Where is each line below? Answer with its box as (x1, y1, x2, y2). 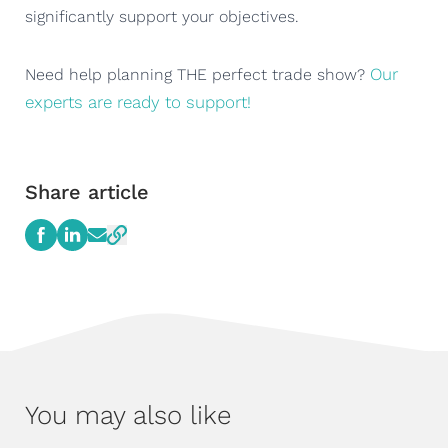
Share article (25, 179, 149, 204)
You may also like (25, 399, 231, 430)
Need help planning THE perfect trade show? (25, 64, 370, 84)
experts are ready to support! (25, 91, 251, 112)
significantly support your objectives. (25, 6, 299, 26)
